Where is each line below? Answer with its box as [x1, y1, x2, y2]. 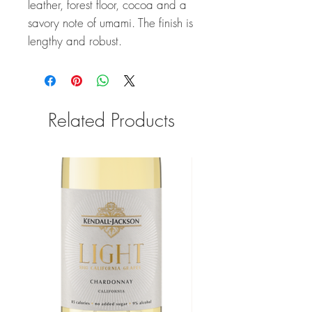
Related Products [48, 108, 175, 132]
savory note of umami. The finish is [28, 15, 193, 31]
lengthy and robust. [28, 33, 122, 49]
